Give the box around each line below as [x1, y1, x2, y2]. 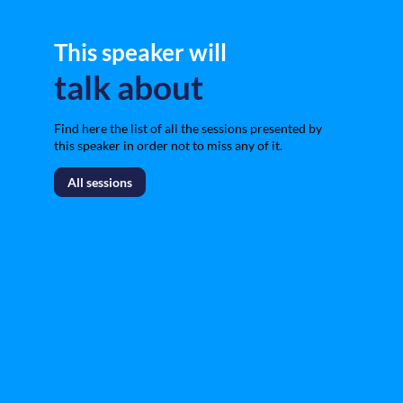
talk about [54, 67, 203, 108]
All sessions [67, 175, 132, 191]
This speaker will [54, 38, 227, 67]
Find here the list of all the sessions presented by [54, 121, 322, 137]
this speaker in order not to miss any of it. [54, 138, 282, 154]
